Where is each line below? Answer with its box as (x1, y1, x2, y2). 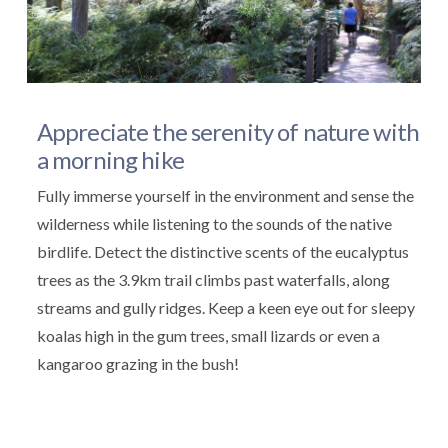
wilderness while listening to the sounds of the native (36, 213, 392, 233)
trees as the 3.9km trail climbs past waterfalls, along (36, 269, 390, 289)
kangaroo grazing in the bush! (36, 353, 239, 373)
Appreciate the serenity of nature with (36, 116, 420, 146)
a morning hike (36, 144, 184, 174)
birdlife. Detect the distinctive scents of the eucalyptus (36, 241, 409, 261)
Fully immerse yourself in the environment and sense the (36, 185, 414, 205)
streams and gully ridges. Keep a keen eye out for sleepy (36, 297, 415, 317)
